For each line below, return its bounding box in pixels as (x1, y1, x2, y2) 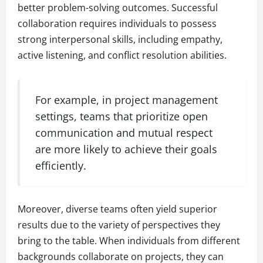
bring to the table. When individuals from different (18, 234, 240, 248)
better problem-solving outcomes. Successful (18, 1, 218, 15)
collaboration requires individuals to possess (18, 17, 217, 31)
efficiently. (35, 158, 87, 173)
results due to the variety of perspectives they (18, 218, 220, 232)
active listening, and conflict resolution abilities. (18, 49, 227, 62)
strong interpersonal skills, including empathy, (18, 33, 222, 46)
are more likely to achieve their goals (35, 141, 218, 156)
